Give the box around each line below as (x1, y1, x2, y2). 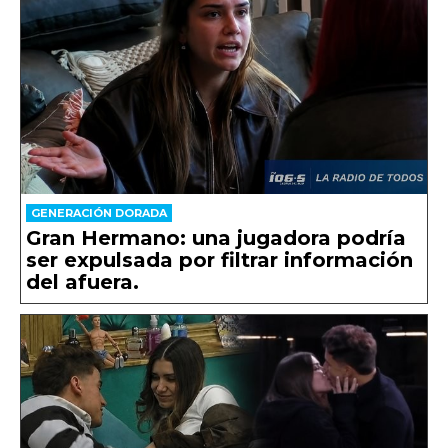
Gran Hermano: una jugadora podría (26, 225, 406, 250)
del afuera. (26, 269, 139, 294)
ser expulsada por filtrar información (26, 247, 413, 272)
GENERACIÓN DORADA (31, 205, 167, 220)
